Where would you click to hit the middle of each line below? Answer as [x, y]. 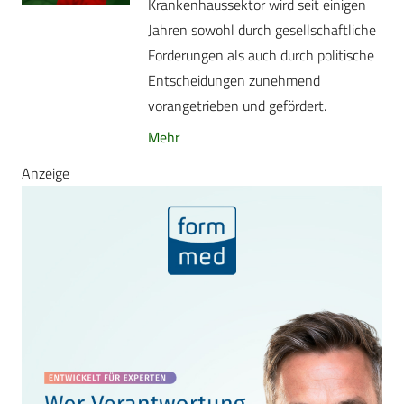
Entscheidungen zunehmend [234, 81]
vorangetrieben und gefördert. [237, 106]
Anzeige [46, 173]
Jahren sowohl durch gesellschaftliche [262, 30]
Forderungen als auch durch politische [261, 55]
